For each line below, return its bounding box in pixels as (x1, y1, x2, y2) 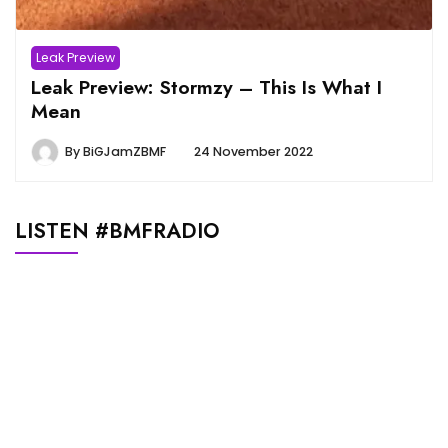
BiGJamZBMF (83, 142, 166, 160)
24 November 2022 (194, 142, 313, 160)
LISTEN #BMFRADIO (15, 215, 220, 246)
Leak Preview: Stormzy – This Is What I (31, 72, 382, 101)
